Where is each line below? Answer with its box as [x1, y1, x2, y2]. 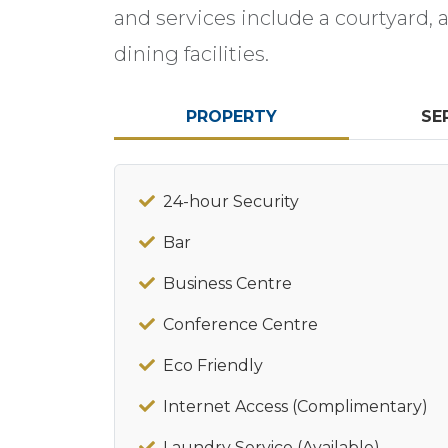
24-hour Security [163, 192, 299, 211]
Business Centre [163, 274, 292, 293]
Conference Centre [163, 315, 318, 334]
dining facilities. [114, 42, 269, 66]
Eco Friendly [163, 356, 263, 375]
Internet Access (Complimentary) [163, 397, 428, 416]
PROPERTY [185, 107, 277, 126]
